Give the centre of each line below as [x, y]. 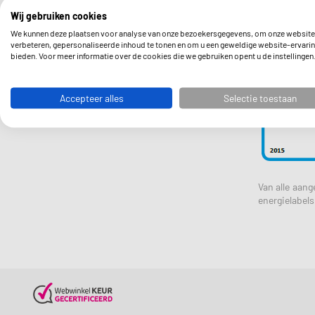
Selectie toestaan [260, 98]
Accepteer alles [91, 98]
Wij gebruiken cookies [59, 15]
